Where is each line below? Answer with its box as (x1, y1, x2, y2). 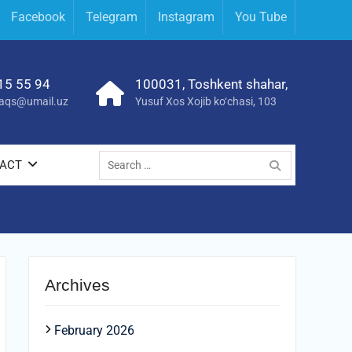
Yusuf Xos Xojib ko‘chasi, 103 (135, 95, 277, 108)
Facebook (11, 9, 65, 24)
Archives (45, 276, 110, 294)
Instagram (158, 9, 214, 24)
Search (98, 145, 137, 160)
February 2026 (54, 323, 134, 338)
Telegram (86, 9, 137, 24)
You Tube (235, 9, 287, 24)
